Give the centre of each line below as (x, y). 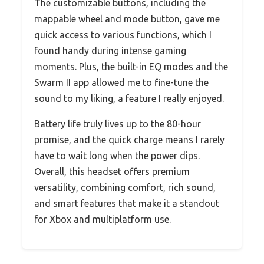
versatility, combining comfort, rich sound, (125, 187)
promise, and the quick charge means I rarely (129, 139)
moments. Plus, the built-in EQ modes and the (131, 66)
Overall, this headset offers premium (112, 171)
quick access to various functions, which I (123, 34)
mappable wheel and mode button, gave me (127, 19)
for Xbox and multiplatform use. (103, 219)
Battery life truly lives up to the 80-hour (118, 123)
